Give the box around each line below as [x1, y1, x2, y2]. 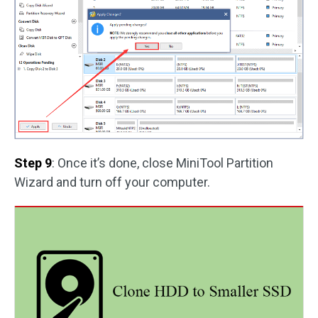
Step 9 [14, 155, 52, 170]
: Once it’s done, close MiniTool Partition [52, 155, 273, 170]
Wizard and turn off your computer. [14, 174, 210, 190]
